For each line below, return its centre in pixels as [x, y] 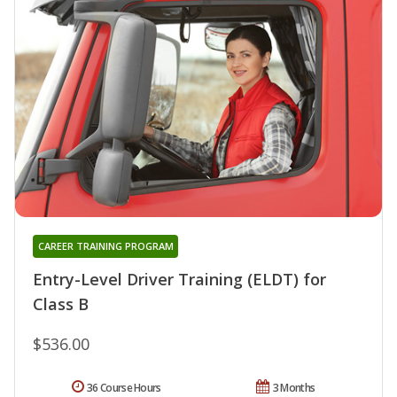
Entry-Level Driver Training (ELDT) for [179, 280]
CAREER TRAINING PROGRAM [105, 246]
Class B [61, 304]
